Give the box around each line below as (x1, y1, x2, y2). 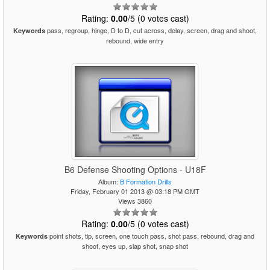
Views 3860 (118, 196, 152, 206)
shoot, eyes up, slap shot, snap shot (82, 241, 188, 251)
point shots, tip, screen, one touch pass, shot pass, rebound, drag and (48, 231, 254, 240)
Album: (98, 177, 120, 186)
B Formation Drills (120, 177, 172, 186)
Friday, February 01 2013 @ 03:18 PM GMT (71, 186, 199, 196)
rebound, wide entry (106, 36, 164, 45)
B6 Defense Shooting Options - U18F (64, 163, 206, 175)
